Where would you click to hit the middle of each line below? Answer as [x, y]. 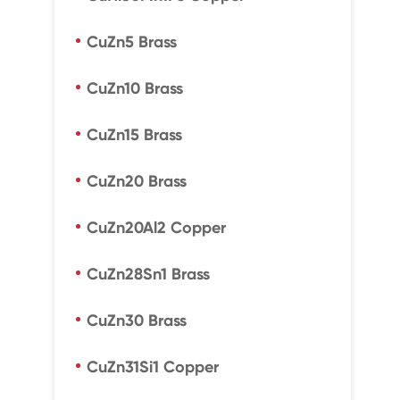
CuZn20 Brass [136, 181]
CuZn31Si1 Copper [152, 367]
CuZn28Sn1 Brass [148, 274]
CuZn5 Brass [131, 42]
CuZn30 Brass [136, 321]
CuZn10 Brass [134, 88]
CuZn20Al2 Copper [156, 228]
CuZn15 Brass [134, 135]
